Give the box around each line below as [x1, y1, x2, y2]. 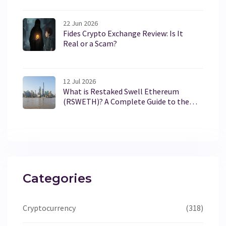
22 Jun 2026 [63, 19, 98, 28]
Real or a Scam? [63, 38, 117, 49]
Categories [23, 171, 92, 186]
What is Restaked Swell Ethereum [63, 86, 179, 97]
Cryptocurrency [23, 203, 76, 213]
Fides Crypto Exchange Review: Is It [63, 28, 183, 39]
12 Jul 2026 [63, 77, 96, 86]
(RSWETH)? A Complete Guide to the [63, 96, 189, 107]
